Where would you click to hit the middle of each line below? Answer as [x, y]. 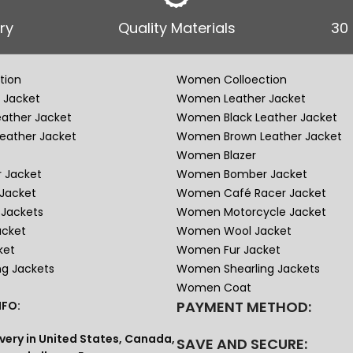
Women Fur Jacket [228, 249]
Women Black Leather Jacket [256, 117]
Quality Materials [176, 28]
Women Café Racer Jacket [251, 193]
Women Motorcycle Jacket [251, 212]
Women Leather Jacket [241, 98]
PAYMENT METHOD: [244, 307]
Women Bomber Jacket [242, 174]
